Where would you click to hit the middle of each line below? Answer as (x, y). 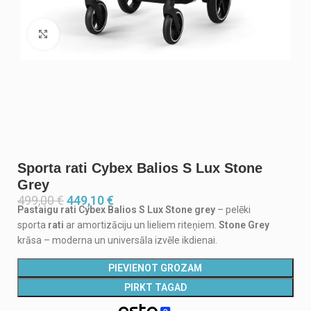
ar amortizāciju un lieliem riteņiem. (141, 225)
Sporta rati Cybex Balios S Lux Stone (140, 168)
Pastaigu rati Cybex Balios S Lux (90, 209)
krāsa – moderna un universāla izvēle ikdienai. (117, 240)
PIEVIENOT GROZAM (155, 268)
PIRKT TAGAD (155, 287)
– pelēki (233, 209)
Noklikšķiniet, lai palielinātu (113, 34)
